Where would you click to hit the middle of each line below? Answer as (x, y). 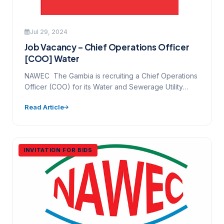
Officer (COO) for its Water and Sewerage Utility (104, 87)
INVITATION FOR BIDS (58, 150)
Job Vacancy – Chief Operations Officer (107, 47)
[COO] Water (52, 58)
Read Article (44, 107)
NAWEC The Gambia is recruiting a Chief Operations (111, 76)
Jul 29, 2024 (49, 32)
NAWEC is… (43, 98)
